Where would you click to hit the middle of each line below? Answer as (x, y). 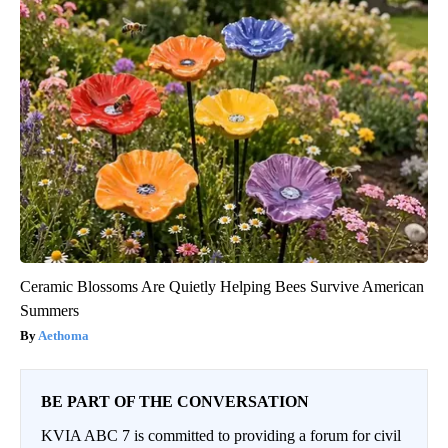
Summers (49, 310)
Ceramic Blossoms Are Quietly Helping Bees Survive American (222, 286)
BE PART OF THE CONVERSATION (175, 401)
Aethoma (63, 335)
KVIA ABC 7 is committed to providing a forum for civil (221, 435)
